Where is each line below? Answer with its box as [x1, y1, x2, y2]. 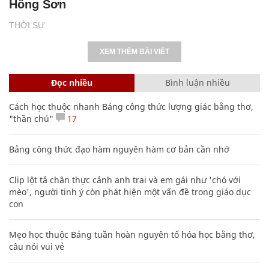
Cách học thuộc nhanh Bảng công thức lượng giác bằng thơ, [9, 100, 253, 112]
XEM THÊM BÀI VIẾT [100, 47, 169, 56]
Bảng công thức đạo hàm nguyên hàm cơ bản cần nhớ [9, 143, 229, 155]
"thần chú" [9, 112, 53, 124]
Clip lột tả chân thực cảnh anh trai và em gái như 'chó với [9, 174, 241, 186]
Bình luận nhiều [165, 76, 230, 88]
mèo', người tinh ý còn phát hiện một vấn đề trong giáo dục [9, 186, 251, 198]
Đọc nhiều [51, 76, 92, 88]
